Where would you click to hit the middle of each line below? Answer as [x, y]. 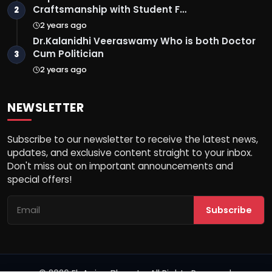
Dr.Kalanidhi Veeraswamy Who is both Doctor [144, 41]
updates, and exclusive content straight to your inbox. [130, 153]
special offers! [39, 180]
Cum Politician [68, 54]
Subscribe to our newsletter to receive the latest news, [133, 140]
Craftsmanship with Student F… [110, 10]
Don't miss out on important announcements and [120, 166]
